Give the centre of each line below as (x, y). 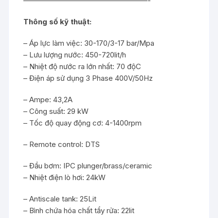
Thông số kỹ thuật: (58, 22)
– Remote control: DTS (62, 144)
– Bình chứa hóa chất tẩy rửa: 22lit (79, 210)
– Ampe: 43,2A (48, 100)
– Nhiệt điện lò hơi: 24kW (65, 177)
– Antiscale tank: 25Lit (60, 199)
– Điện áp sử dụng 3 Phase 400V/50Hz (88, 78)
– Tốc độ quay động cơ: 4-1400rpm (83, 123)
